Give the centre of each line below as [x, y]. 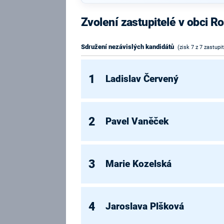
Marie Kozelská [139, 164]
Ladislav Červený [142, 79]
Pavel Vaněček [137, 121]
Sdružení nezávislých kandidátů [127, 47]
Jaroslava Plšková [145, 206]
